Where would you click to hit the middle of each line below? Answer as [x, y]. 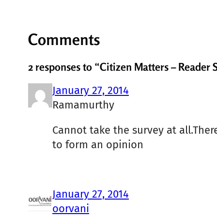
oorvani [71, 209]
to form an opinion [98, 145]
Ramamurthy [83, 105]
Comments [64, 39]
